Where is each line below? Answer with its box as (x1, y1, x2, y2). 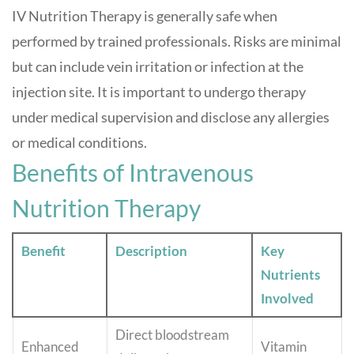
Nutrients (261, 266, 320, 284)
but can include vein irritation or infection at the (12, 58, 303, 76)
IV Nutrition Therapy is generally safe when (12, 7, 277, 25)
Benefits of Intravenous (12, 158, 254, 187)
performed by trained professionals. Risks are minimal (12, 32, 341, 51)
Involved (261, 290, 314, 307)
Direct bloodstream (115, 326, 229, 344)
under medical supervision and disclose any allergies (12, 108, 330, 126)
